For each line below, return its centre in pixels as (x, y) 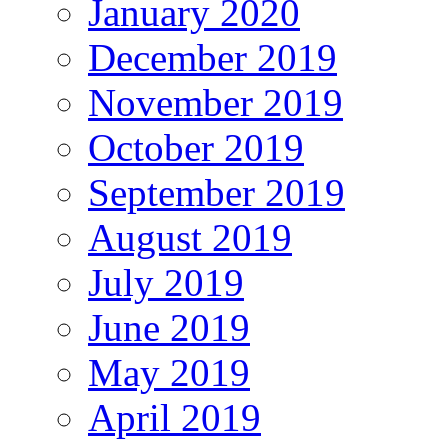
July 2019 (166, 283)
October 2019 (196, 148)
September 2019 (216, 193)
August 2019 (190, 238)
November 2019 (215, 103)
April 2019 (174, 418)
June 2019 (169, 328)
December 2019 (212, 58)
